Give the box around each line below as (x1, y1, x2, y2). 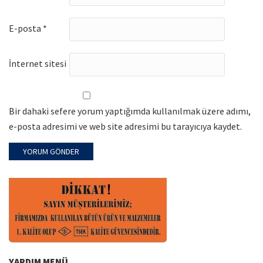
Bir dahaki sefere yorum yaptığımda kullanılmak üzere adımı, (9, 105, 251, 117)
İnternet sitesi (9, 58, 66, 70)
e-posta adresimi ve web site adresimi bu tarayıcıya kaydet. (9, 120, 242, 133)
